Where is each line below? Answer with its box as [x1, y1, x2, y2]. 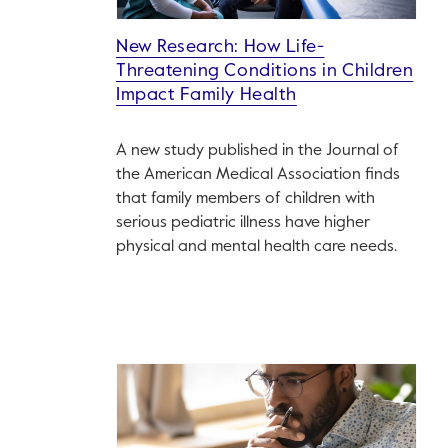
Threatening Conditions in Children [116, 62, 414, 80]
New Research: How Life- [116, 38, 325, 56]
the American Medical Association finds [116, 167, 400, 183]
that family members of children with [116, 191, 375, 207]
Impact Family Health [116, 86, 297, 104]
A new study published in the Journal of [116, 143, 399, 159]
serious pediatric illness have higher [116, 215, 370, 231]
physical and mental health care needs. [116, 239, 397, 255]
